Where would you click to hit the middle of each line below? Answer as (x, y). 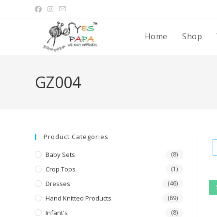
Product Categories (76, 137)
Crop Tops (61, 169)
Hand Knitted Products (78, 198)
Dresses (58, 184)
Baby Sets (60, 155)
